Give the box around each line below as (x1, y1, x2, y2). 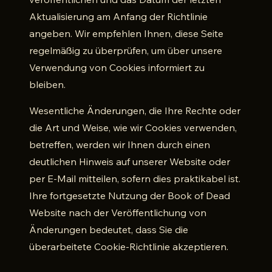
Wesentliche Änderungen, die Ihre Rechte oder (29, 104, 240, 117)
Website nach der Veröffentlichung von (29, 206, 206, 219)
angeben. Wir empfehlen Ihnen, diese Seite (29, 27, 223, 39)
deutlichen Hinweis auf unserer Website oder (29, 155, 230, 168)
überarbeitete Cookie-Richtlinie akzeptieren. (29, 240, 228, 253)
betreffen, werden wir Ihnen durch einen (29, 138, 210, 151)
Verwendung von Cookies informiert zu (29, 61, 205, 73)
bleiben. (29, 78, 66, 90)
